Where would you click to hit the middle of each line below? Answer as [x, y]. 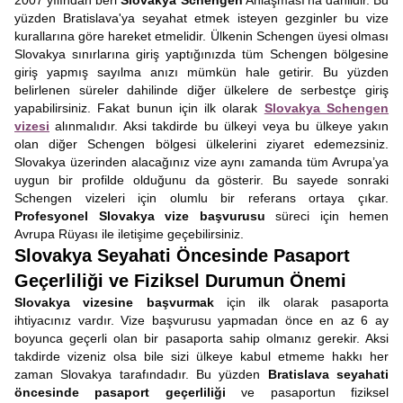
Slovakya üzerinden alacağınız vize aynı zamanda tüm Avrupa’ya [201, 162]
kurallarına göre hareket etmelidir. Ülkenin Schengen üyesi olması [201, 36]
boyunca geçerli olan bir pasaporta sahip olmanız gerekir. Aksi [201, 338]
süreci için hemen [327, 216]
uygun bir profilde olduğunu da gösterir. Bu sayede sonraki [201, 180]
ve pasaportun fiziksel [315, 392]
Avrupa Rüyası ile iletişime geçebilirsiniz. [129, 234]
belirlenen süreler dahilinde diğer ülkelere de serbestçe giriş [201, 90]
